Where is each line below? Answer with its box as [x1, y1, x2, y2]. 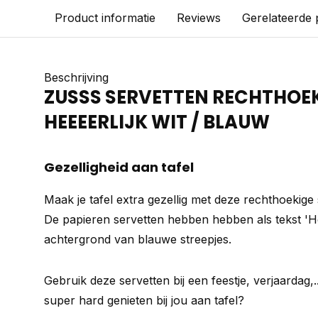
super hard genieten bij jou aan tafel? [44, 293, 244, 307]
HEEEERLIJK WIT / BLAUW [44, 109, 270, 135]
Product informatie [55, 11, 155, 25]
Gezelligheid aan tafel [44, 158, 194, 176]
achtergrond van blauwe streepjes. [44, 232, 231, 246]
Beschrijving [44, 70, 109, 84]
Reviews [177, 11, 221, 25]
